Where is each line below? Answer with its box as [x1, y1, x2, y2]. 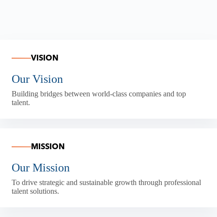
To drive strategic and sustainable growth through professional [12, 178, 201, 186]
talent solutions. [12, 186, 59, 195]
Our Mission [12, 161, 70, 174]
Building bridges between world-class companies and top [12, 89, 186, 98]
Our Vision [12, 72, 63, 85]
